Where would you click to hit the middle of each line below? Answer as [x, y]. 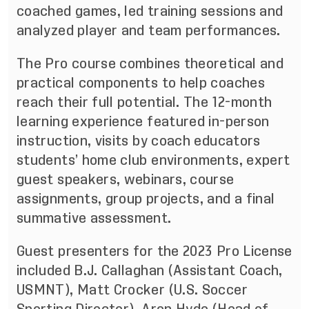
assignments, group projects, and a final [146, 199]
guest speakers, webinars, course [126, 179]
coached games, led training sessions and [150, 11]
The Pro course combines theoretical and [150, 63]
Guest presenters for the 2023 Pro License [154, 251]
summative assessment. [94, 218]
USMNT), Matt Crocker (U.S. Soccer [132, 290]
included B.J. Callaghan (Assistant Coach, [150, 270]
